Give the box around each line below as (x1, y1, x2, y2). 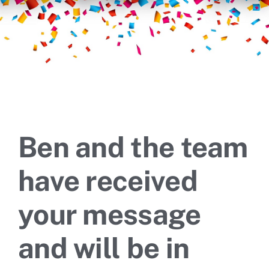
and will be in (18, 231, 190, 265)
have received (18, 163, 198, 198)
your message (18, 197, 201, 231)
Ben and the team (18, 130, 248, 164)
